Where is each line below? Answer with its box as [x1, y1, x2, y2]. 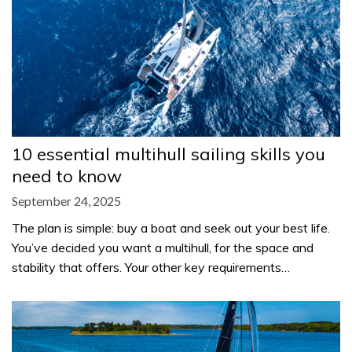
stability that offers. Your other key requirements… [12, 258, 290, 275]
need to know [12, 164, 122, 187]
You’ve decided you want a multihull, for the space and [12, 239, 313, 255]
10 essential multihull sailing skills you [12, 142, 325, 165]
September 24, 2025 [12, 192, 121, 208]
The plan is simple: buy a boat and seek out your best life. [12, 219, 330, 236]
